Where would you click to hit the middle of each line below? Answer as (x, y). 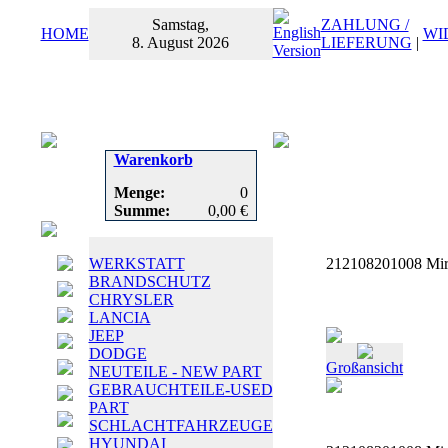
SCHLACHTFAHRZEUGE (180, 425)
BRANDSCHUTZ (149, 281)
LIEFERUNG (366, 42)
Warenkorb (153, 159)
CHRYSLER (131, 299)
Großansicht (364, 367)
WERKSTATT (136, 263)
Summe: (141, 210)
